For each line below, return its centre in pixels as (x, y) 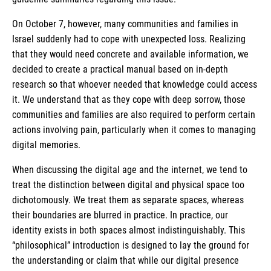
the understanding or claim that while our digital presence (126, 260)
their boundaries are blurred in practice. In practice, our (120, 215)
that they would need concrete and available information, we (130, 54)
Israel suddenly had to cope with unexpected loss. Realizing (129, 39)
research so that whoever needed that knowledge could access (135, 84)
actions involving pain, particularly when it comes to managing (134, 129)
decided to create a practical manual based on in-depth (120, 69)
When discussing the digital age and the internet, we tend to (130, 169)
